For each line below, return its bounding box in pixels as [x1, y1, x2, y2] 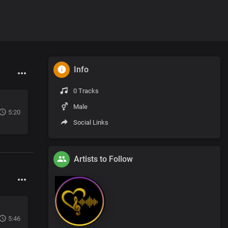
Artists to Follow [74, 154, 133, 164]
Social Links [72, 118, 108, 126]
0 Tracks [72, 87, 99, 95]
